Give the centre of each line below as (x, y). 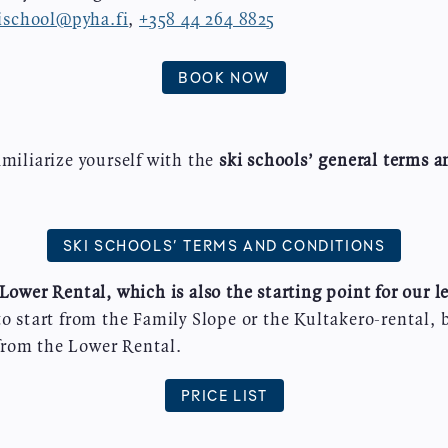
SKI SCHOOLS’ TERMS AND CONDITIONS (224, 244)
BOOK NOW (224, 76)
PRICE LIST (224, 394)
